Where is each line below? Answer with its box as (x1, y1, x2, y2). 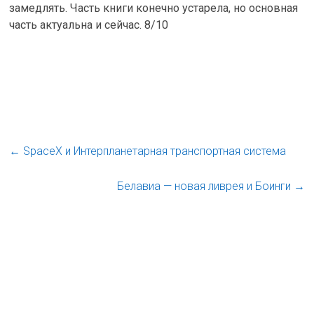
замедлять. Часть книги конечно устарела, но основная (9, 1, 299, 15)
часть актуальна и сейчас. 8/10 (9, 18, 169, 32)
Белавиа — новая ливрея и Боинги (116, 179, 294, 193)
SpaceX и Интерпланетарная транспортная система (20, 144, 287, 158)
